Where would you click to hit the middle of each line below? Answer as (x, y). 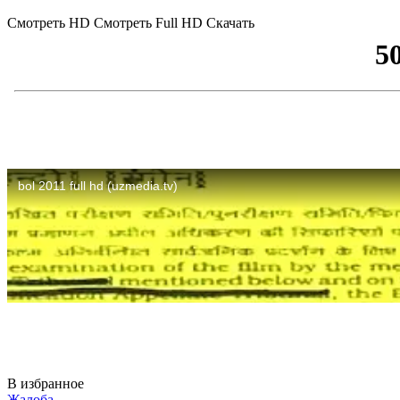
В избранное (46, 383)
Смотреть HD (49, 22)
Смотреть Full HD (148, 22)
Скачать (230, 22)
